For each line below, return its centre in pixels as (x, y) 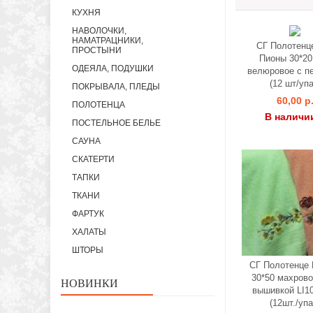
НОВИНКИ (89, 283)
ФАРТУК (88, 214)
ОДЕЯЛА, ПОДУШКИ (113, 68)
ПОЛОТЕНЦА (99, 105)
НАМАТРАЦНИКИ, (108, 41)
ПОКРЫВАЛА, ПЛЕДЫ (116, 87)
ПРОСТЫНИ (97, 50)
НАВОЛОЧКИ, (99, 31)
